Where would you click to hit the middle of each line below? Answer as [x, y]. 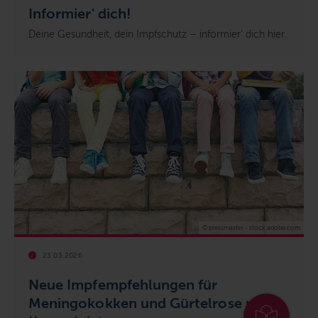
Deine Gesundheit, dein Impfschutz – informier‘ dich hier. [158, 35]
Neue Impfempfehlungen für [123, 285]
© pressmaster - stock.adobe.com [251, 228]
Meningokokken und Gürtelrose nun [150, 303]
